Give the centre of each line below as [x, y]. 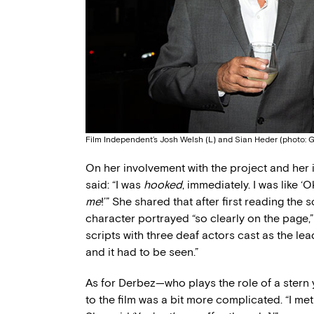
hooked [163, 184]
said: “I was [115, 184]
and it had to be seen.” [142, 252]
